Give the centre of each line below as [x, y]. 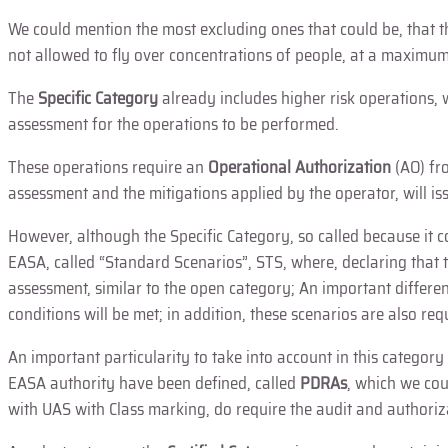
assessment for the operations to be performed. [173, 123]
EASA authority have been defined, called [154, 382]
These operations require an [108, 166]
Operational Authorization [301, 166]
